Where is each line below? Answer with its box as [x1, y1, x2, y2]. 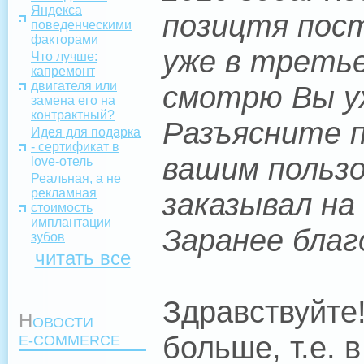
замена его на [31, 93, 115, 107]
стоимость [31, 200, 93, 214]
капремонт [31, 63, 95, 78]
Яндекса [31, 2, 82, 17]
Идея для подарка [31, 124, 141, 139]
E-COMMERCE [19, 331, 120, 349]
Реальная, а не [31, 171, 121, 185]
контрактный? [31, 107, 115, 122]
